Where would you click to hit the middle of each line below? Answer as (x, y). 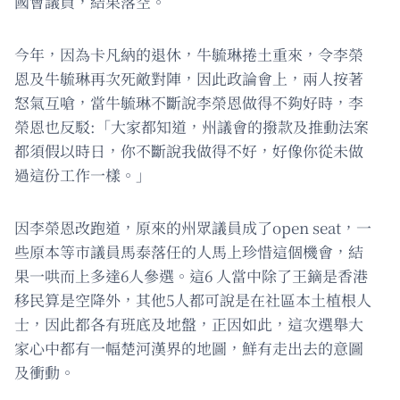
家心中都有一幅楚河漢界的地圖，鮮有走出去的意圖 (189, 348)
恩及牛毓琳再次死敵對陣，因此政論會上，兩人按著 (189, 79)
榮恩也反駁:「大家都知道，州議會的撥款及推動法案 (192, 127)
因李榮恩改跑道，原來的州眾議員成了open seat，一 (193, 228)
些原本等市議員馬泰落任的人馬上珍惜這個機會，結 (189, 252)
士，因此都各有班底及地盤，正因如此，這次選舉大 (189, 324)
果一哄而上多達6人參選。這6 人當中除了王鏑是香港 (191, 276)
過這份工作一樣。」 (83, 175)
